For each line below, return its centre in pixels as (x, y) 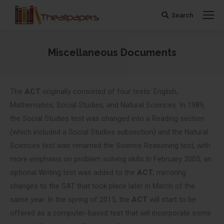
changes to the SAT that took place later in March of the (102, 186)
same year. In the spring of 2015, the (71, 199)
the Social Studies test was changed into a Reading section (107, 118)
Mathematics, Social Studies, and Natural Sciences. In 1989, (107, 105)
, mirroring (169, 172)
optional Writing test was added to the (73, 172)
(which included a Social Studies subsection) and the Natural (109, 132)
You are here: (134, 66)
